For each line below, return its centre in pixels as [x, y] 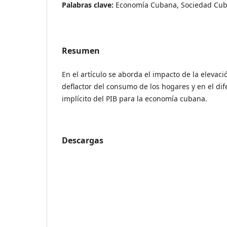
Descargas [83, 141]
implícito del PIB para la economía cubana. [135, 99]
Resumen [81, 51]
